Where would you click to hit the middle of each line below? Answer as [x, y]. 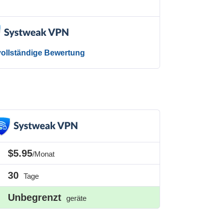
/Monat [44, 154]
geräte [76, 198]
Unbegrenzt [35, 198]
